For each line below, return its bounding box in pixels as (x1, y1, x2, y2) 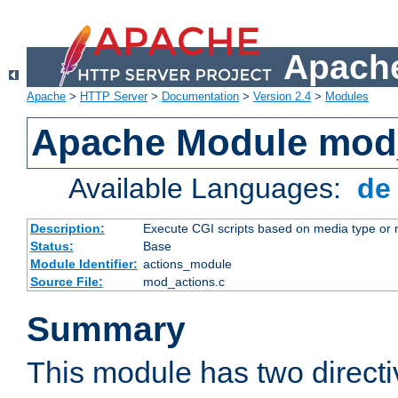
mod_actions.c (142, 275, 225, 290)
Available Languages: (68, 172, 350, 205)
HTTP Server (80, 90, 147, 104)
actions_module (142, 257, 232, 272)
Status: (29, 239, 74, 254)
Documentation (162, 90, 239, 104)
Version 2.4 (253, 90, 311, 104)
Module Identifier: (29, 257, 138, 272)
